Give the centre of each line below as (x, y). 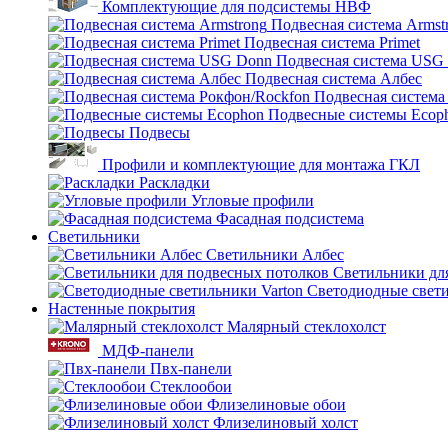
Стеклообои (191, 386)
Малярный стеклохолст (306, 326)
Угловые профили (252, 200)
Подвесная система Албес (333, 78)
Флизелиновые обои (276, 404)
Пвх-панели (191, 368)
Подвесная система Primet (332, 42)
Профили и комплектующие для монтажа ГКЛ (261, 164)
